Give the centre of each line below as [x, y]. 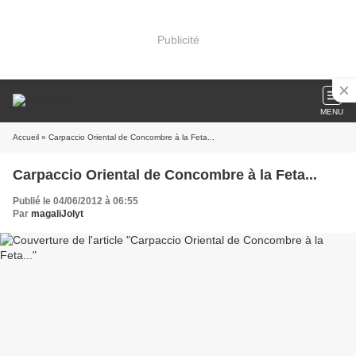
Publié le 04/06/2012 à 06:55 [75, 201]
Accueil [26, 137]
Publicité [178, 39]
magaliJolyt [57, 214]
